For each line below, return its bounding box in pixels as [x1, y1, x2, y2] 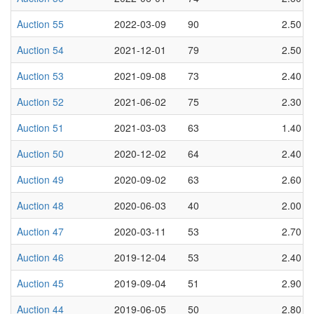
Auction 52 [17, 94, 64, 109]
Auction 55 [17, 16, 64, 31]
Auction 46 [17, 250, 64, 264]
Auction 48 [17, 198, 64, 212]
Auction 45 [17, 275, 64, 290]
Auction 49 [17, 172, 64, 186]
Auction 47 [17, 224, 64, 238]
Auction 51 [17, 120, 64, 135]
